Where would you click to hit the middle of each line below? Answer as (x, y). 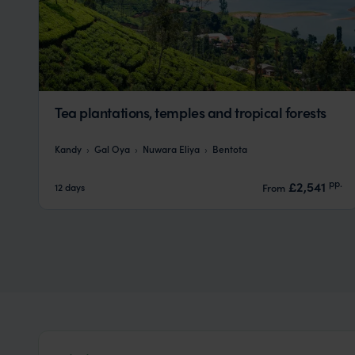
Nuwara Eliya (171, 149)
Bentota (230, 149)
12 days (70, 186)
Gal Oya (112, 149)
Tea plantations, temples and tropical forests (191, 112)
